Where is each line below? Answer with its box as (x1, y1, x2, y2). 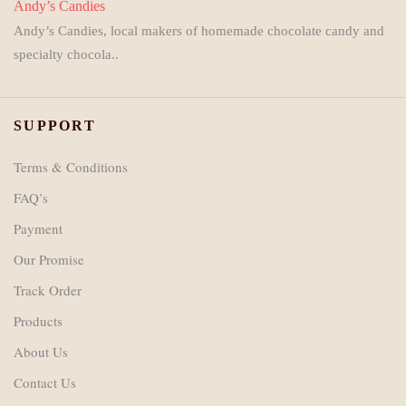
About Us (14, 343, 68, 362)
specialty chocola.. (14, 47, 119, 63)
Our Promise (14, 250, 84, 269)
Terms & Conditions (14, 158, 128, 177)
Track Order (14, 281, 82, 300)
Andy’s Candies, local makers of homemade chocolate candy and (14, 24, 384, 39)
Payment (14, 219, 63, 238)
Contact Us (14, 373, 76, 392)
